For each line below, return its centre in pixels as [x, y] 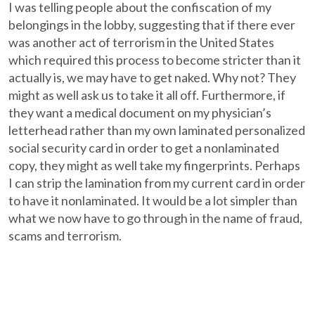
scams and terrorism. [65, 236]
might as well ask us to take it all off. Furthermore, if [147, 95]
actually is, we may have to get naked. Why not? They [153, 77]
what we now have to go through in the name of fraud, [156, 218]
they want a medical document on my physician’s [140, 112]
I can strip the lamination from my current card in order [157, 183]
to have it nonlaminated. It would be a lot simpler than [153, 200]
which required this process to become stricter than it [155, 60]
